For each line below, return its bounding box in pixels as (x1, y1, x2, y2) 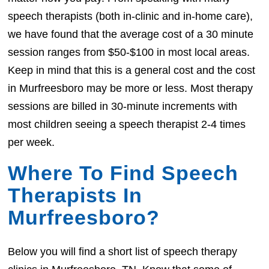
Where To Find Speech (8, 161, 239, 184)
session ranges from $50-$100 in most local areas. (8, 46, 250, 58)
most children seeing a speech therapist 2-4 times (8, 118, 246, 130)
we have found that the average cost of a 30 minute (8, 28, 254, 40)
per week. (8, 136, 55, 148)
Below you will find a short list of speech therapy (8, 246, 238, 258)
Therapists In (8, 183, 143, 207)
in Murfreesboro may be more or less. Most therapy (8, 82, 253, 94)
